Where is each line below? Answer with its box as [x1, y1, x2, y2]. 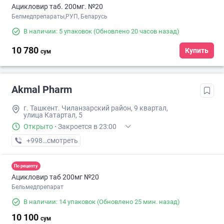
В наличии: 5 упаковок [23, 27, 92, 35]
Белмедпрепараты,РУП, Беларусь [11, 13, 107, 20]
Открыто [23, 122, 53, 131]
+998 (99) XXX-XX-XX [26, 136, 94, 145]
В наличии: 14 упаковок [23, 198, 95, 206]
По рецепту [14, 163, 38, 168]
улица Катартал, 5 [23, 111, 82, 119]
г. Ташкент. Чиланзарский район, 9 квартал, [23, 104, 168, 112]
